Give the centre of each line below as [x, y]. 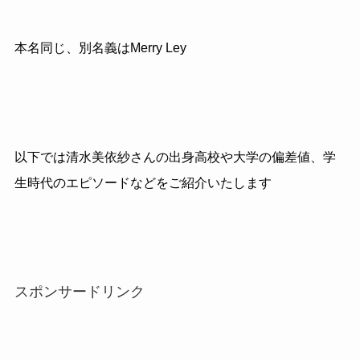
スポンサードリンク [79, 291]
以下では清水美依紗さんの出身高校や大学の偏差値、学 [175, 157]
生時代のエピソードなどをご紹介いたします [143, 182]
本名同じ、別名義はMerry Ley [100, 48]
